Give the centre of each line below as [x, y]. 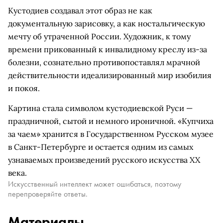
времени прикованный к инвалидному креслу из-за [108, 49]
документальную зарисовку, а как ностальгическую [107, 23]
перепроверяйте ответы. [48, 194]
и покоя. [24, 88]
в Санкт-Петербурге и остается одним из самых [101, 147]
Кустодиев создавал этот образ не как [80, 10]
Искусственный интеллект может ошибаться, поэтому [95, 184]
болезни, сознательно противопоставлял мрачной [104, 62]
